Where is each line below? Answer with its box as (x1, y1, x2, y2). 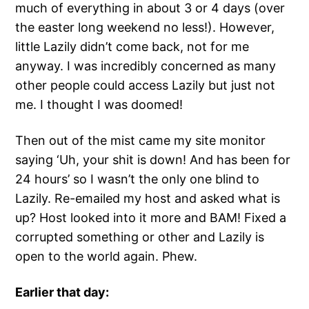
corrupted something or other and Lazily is (15, 230, 265, 245)
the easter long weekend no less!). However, (15, 20, 275, 35)
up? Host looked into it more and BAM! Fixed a (15, 210, 287, 226)
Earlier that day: (15, 285, 110, 300)
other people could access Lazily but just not (15, 78, 276, 93)
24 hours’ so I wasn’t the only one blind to (15, 172, 260, 187)
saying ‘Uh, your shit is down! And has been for (15, 152, 291, 168)
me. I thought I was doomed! (15, 97, 183, 112)
